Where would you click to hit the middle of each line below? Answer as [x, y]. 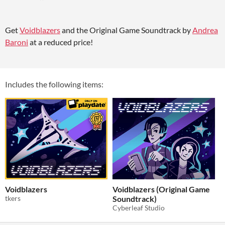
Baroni [17, 42]
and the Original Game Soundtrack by [126, 30]
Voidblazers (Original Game [161, 189]
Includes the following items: [54, 84]
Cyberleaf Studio [139, 208]
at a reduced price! [61, 42]
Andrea [205, 30]
